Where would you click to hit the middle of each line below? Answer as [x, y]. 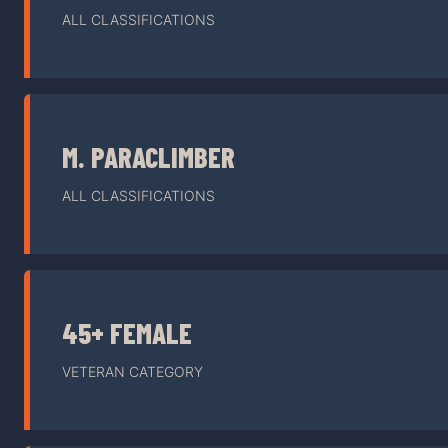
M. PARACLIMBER [148, 157]
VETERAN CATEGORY [132, 372]
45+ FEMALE [127, 333]
